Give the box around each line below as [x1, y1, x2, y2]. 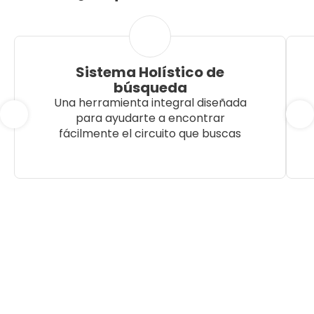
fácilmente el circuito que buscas [59, 125, 241, 142]
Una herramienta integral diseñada [53, 95, 247, 111]
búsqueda [113, 78, 187, 98]
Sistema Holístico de [76, 62, 224, 83]
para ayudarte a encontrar [75, 110, 225, 127]
